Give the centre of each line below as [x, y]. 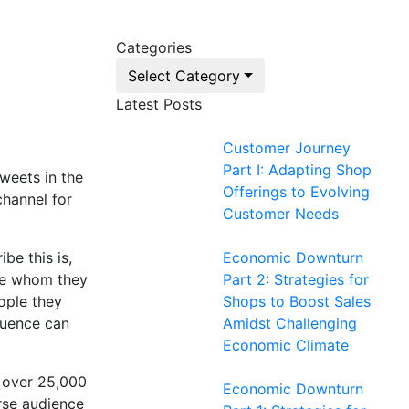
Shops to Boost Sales [297, 301]
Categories [154, 47]
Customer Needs [281, 214]
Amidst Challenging [290, 323]
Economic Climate [286, 345]
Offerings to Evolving [296, 192]
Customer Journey [287, 148]
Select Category [184, 76]
